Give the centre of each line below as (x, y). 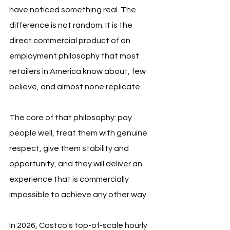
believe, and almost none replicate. (75, 87)
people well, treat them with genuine (79, 133)
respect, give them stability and (70, 149)
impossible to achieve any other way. (79, 195)
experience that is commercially (70, 179)
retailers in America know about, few (78, 72)
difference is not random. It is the (72, 25)
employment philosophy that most (75, 56)
